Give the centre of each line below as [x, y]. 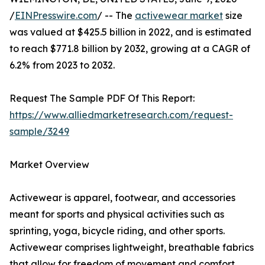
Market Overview [49, 165]
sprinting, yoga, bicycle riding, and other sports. [117, 231]
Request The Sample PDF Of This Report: [102, 98]
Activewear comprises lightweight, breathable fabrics [132, 248]
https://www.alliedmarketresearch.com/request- [121, 115]
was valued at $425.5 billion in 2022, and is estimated [130, 32]
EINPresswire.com [56, 16]
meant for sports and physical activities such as [117, 214]
